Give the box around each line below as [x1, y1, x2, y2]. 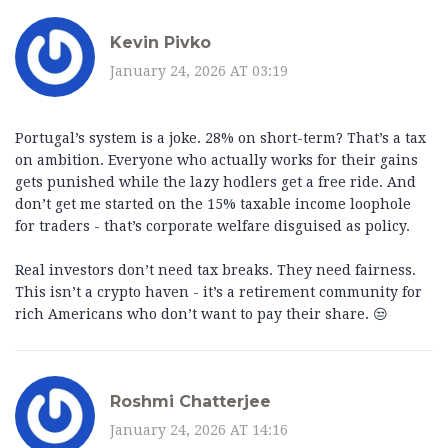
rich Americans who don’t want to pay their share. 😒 [15, 306, 388, 323]
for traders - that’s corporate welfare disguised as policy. [15, 218, 410, 235]
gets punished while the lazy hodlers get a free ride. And [15, 174, 416, 191]
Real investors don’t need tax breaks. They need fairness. [15, 262, 416, 279]
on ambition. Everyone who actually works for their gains [15, 152, 418, 169]
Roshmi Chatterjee [110, 391, 271, 411]
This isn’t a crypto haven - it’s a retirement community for [15, 284, 422, 301]
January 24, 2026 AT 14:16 [110, 421, 288, 438]
